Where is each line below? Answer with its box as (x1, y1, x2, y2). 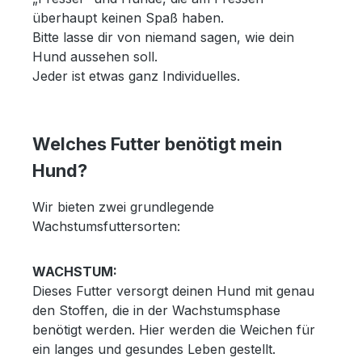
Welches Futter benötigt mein (32, 133, 282, 154)
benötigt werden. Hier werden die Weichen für (32, 321, 315, 338)
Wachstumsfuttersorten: (32, 217, 180, 234)
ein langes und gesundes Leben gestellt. (32, 340, 276, 357)
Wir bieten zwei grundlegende (32, 198, 214, 215)
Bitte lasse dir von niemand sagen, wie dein (32, 28, 294, 45)
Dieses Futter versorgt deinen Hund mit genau (32, 282, 314, 299)
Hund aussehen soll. (32, 48, 158, 65)
